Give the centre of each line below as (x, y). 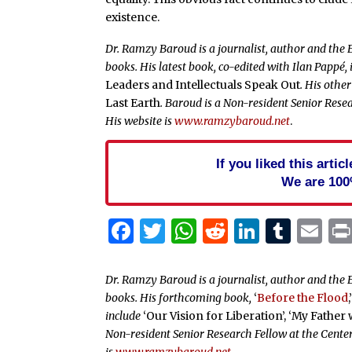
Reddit (268, 231)
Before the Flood (303, 297)
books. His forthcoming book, (179, 297)
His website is (140, 121)
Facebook (193, 231)
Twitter (211, 231)
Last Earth (133, 103)
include (123, 315)
